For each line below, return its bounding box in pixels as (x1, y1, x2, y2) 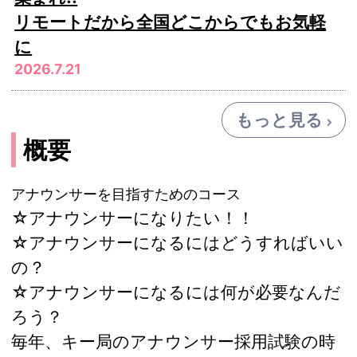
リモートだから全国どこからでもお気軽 (14, 11, 327, 33)
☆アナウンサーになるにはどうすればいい (11, 232, 343, 253)
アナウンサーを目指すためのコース (11, 186, 241, 203)
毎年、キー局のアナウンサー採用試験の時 (11, 331, 335, 352)
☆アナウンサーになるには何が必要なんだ (11, 281, 341, 303)
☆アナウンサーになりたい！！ (11, 207, 254, 229)
